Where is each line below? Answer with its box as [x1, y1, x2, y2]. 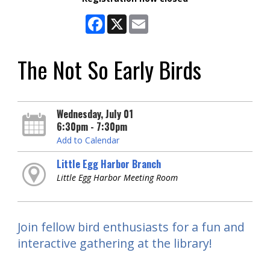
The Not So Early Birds [17, 52, 201, 86]
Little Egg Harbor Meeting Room [56, 172, 178, 183]
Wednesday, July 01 [56, 107, 133, 121]
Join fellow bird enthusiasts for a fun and [17, 218, 245, 235]
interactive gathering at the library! [17, 234, 212, 251]
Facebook [105, 13, 143, 25]
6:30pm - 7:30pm [56, 119, 127, 134]
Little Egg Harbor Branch [56, 157, 161, 171]
